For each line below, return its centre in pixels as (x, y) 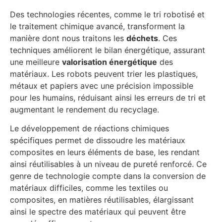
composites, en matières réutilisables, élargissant (102, 200)
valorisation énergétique (110, 62)
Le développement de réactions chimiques (89, 129)
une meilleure (36, 62)
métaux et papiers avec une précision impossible (102, 85)
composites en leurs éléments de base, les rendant (105, 152)
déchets (142, 38)
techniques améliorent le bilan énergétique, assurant (108, 50)
